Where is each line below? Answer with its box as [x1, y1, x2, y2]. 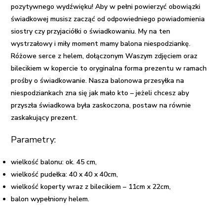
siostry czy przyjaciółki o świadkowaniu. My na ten [11, 27, 171, 37]
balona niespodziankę [120, 39, 189, 49]
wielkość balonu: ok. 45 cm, [11, 157, 97, 167]
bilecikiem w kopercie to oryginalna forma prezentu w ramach [11, 64, 207, 74]
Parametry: [11, 134, 56, 146]
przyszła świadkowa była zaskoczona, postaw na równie [11, 101, 191, 110]
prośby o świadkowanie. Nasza [11, 76, 109, 86]
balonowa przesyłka [109, 76, 175, 86]
